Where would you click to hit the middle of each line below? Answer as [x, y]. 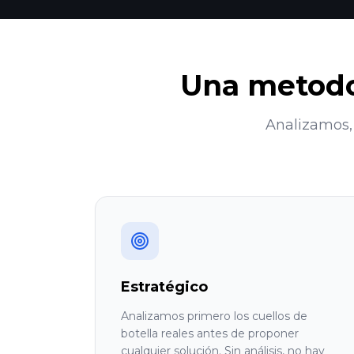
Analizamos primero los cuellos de [214, 316]
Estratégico [164, 287]
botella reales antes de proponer [210, 333]
